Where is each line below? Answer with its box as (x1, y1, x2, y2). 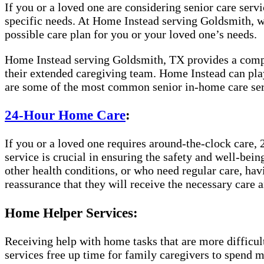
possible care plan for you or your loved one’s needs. (5, 27, 257, 41)
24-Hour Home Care (5, 107, 126, 123)
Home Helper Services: (5, 204, 138, 220)
